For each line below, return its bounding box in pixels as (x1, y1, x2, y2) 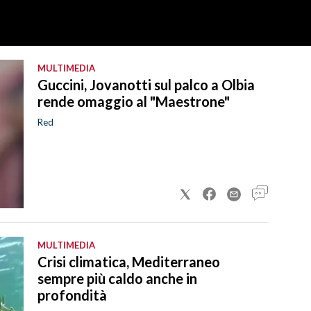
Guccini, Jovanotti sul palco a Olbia (37, 76, 255, 93)
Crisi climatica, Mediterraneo (37, 253, 220, 270)
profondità (37, 286, 107, 303)
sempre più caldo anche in (37, 269, 197, 287)
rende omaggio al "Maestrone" (37, 92, 230, 110)
